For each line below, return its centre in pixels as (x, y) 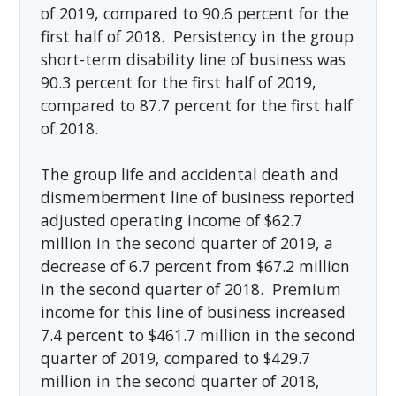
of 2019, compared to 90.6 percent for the (194, 13)
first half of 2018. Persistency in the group (197, 36)
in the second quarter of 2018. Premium (190, 289)
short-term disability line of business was (193, 59)
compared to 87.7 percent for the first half (196, 105)
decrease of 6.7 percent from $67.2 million (195, 266)
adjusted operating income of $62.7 (171, 220)
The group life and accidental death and (189, 174)
